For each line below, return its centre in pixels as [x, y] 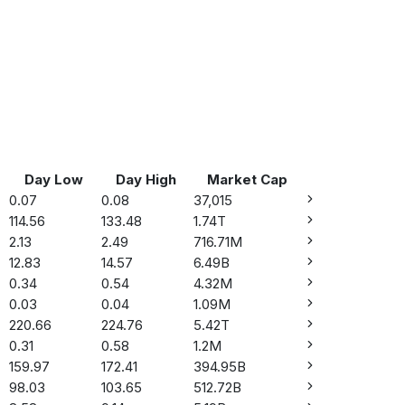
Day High [146, 179]
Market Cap [247, 179]
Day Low [53, 179]
